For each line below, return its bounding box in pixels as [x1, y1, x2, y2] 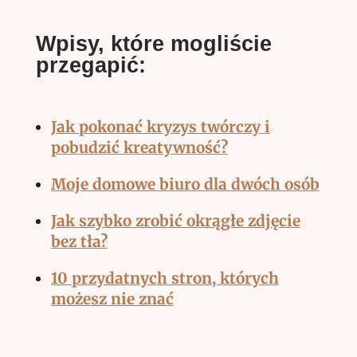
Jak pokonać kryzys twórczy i [50, 117, 270, 137]
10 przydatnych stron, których [50, 269, 279, 288]
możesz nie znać [50, 289, 174, 309]
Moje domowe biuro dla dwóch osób [50, 175, 320, 194]
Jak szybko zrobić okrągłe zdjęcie [50, 211, 300, 231]
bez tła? [50, 232, 108, 252]
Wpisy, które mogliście [35, 32, 272, 57]
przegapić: [35, 53, 146, 78]
